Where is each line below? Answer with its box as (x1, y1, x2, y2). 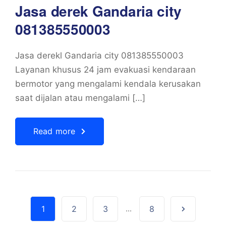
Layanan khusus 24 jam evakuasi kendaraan (15, 65, 196, 75)
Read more (33, 126, 76, 136)
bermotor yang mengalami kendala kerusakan (15, 79, 201, 89)
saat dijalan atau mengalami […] (15, 93, 145, 103)
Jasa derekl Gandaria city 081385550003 (15, 50, 184, 61)
